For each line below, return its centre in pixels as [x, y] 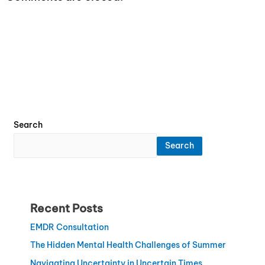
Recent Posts [66, 209]
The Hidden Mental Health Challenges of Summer [128, 245]
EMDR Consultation [69, 227]
